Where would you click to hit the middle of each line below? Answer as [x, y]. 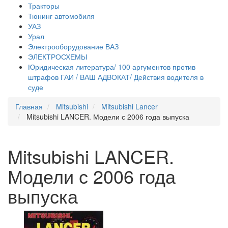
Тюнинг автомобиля [61, 16]
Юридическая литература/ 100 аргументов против [112, 67]
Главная [29, 106]
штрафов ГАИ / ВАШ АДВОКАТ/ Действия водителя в [116, 77]
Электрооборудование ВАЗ [73, 46]
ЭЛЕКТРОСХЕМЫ [58, 56]
